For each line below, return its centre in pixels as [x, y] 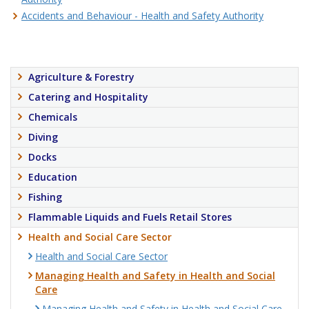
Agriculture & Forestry [81, 77]
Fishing [45, 197]
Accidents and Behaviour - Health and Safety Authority [142, 15]
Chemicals [53, 117]
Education [53, 177]
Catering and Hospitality [88, 97]
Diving [43, 137]
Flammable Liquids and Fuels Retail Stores [130, 217]
